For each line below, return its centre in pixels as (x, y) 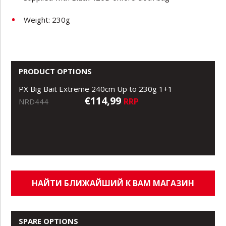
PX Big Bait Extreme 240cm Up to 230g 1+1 (96, 89)
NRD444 (34, 101)
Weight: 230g (47, 19)
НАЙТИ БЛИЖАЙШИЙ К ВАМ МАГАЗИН (113, 183)
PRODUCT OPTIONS (55, 71)
